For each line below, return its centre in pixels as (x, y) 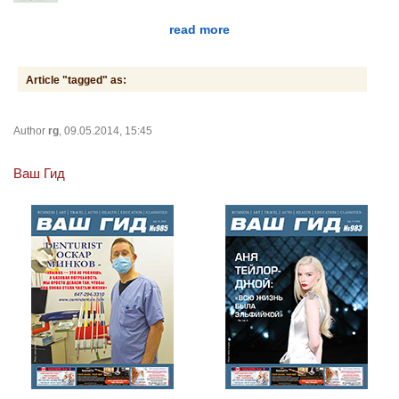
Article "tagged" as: (76, 80)
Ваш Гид (39, 173)
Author (31, 130)
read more (199, 29)
